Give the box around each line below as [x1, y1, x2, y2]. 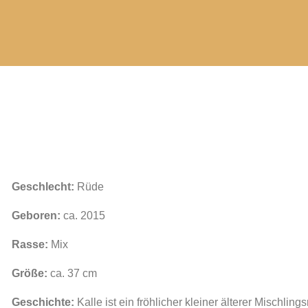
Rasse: [11, 239, 48, 250]
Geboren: [11, 210, 60, 221]
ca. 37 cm [49, 267, 97, 279]
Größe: [11, 267, 50, 279]
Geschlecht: [11, 181, 74, 192]
